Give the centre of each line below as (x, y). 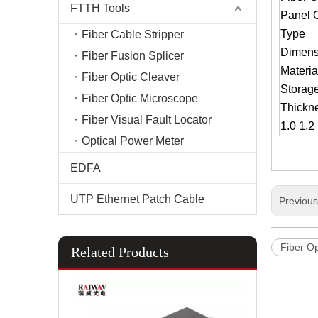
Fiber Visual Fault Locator (147, 120)
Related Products (120, 252)
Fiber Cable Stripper (133, 34)
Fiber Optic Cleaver (131, 77)
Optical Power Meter (133, 141)
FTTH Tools (100, 8)
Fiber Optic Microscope (140, 98)
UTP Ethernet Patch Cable (137, 199)
